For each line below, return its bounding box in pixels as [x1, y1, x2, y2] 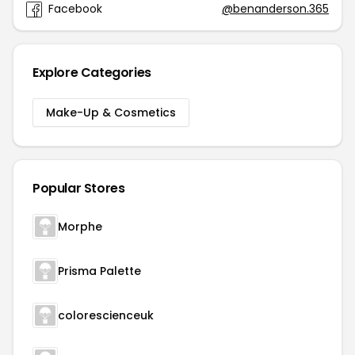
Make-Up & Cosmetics [46, 105, 176, 120]
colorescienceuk [58, 307, 154, 323]
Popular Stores [32, 179, 125, 197]
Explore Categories [32, 63, 151, 82]
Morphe [58, 219, 102, 235]
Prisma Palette [58, 263, 141, 279]
